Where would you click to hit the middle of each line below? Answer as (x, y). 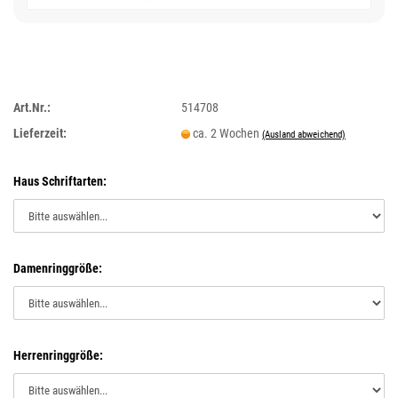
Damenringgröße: (58, 268)
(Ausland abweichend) (304, 134)
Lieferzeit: (40, 133)
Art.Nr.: (32, 107)
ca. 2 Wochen (228, 133)
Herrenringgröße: (58, 355)
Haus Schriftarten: (60, 181)
